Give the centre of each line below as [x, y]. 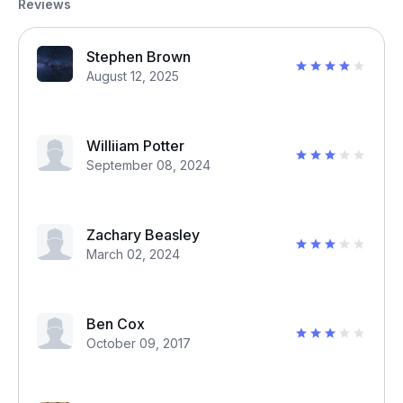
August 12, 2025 [133, 76]
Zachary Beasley [143, 235]
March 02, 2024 [133, 254]
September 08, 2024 [148, 165]
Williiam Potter [135, 146]
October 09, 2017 [139, 343]
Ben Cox [116, 324]
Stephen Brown [139, 57]
